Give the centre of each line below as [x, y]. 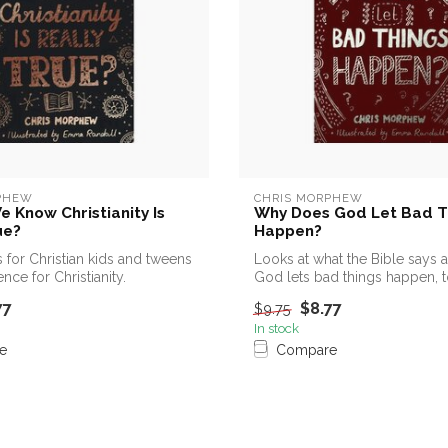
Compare [306, 350]
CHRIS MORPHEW [308, 198]
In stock [276, 328]
